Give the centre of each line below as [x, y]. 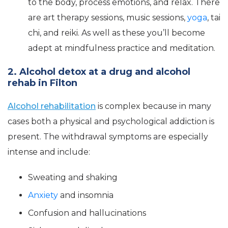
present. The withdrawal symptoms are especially [108, 137]
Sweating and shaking [73, 178]
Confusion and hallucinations [87, 213]
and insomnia [86, 195]
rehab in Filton [42, 83]
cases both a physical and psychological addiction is [111, 122]
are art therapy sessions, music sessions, [108, 18]
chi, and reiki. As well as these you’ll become [117, 33]
